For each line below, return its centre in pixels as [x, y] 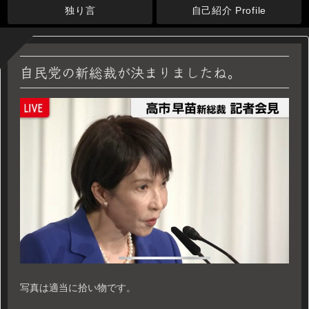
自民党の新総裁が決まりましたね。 [130, 72]
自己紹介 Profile [229, 10]
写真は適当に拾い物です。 [78, 287]
